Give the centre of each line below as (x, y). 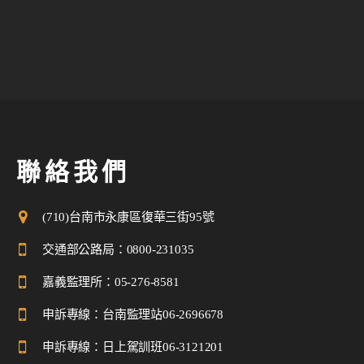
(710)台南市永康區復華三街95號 (128, 217)
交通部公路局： (84, 250)
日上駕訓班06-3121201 (163, 347)
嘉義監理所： (78, 282)
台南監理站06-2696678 (163, 315)
